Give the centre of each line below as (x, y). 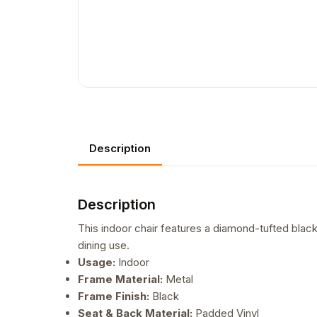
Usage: (97, 263)
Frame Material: (120, 279)
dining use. (104, 246)
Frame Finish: (114, 296)
